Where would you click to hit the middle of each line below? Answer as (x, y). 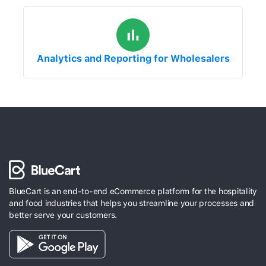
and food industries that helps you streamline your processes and (132, 203)
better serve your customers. (64, 215)
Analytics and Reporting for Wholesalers (133, 59)
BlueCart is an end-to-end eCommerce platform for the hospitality (133, 191)
